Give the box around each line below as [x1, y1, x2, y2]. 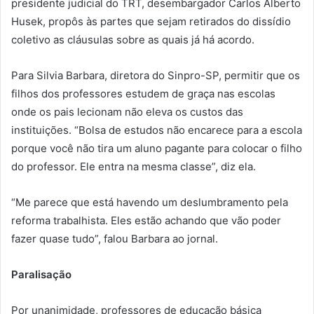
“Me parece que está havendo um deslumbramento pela [11, 195, 288, 209]
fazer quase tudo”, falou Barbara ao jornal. [11, 231, 218, 245]
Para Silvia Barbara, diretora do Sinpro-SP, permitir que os [11, 68, 300, 82]
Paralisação [11, 267, 71, 281]
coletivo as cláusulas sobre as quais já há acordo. [11, 32, 254, 46]
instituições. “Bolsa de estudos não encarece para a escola [11, 123, 302, 137]
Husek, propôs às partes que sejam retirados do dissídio [11, 14, 291, 28]
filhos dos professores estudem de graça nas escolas [11, 86, 275, 100]
